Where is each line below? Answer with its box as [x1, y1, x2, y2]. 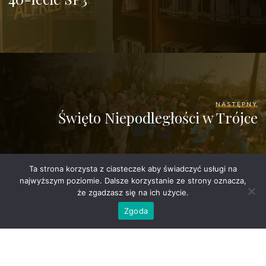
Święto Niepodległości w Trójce [58, 107, 258, 127]
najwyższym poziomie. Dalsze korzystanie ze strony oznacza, [20, 176, 246, 185]
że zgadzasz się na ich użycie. [77, 188, 189, 197]
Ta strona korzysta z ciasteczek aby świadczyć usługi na [29, 164, 237, 173]
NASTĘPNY [215, 100, 258, 108]
